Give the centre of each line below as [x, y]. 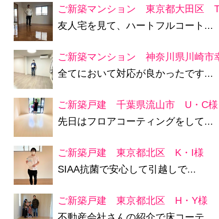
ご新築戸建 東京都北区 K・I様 [131, 153]
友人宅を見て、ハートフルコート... [136, 25]
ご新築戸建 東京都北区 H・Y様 [133, 200]
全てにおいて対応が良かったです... [136, 73]
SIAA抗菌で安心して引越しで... [127, 169]
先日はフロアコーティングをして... [136, 121]
